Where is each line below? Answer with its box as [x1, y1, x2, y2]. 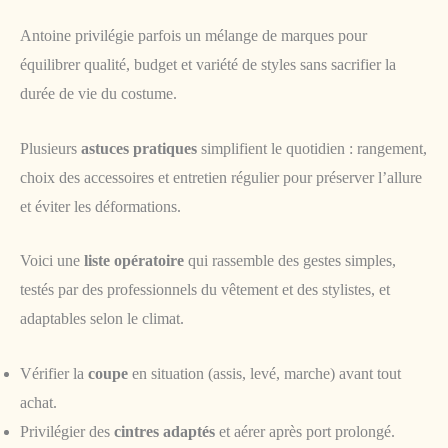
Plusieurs [20, 139, 81, 157]
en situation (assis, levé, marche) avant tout [128, 364, 401, 382]
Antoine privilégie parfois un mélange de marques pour [20, 27, 367, 45]
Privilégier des [20, 422, 114, 440]
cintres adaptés [114, 422, 215, 440]
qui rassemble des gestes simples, [184, 252, 396, 270]
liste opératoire [84, 252, 184, 270]
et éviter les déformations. [20, 197, 181, 215]
